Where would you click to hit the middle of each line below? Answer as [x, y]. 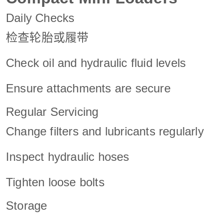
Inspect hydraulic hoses [68, 156]
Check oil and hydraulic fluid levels [96, 63]
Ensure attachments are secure [88, 88]
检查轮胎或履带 [47, 37]
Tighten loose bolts [55, 182]
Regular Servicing [52, 111]
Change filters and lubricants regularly [105, 131]
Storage [27, 205]
